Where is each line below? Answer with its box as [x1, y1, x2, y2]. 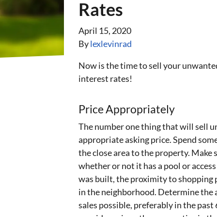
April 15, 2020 [78, 25, 131, 36]
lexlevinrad [90, 38, 132, 49]
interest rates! [78, 73, 134, 84]
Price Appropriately [78, 102, 175, 116]
